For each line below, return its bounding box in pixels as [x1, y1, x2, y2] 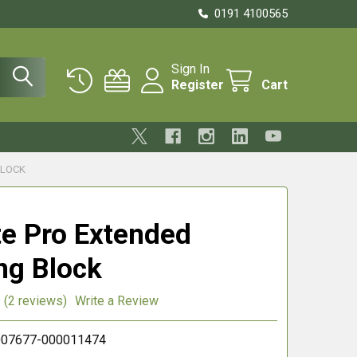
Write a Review [74, 292, 159, 308]
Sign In [171, 61, 210, 76]
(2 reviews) [3, 292, 67, 308]
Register [171, 77, 224, 92]
